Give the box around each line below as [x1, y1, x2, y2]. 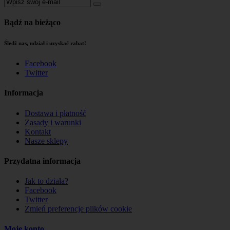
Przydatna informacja [4, 156, 81, 165]
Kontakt [25, 127, 51, 136]
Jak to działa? [25, 177, 68, 186]
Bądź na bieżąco [4, 18, 61, 27]
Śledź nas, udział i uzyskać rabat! [4, 40, 86, 47]
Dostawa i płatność [25, 108, 86, 118]
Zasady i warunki [25, 118, 81, 127]
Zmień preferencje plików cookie [25, 204, 132, 214]
